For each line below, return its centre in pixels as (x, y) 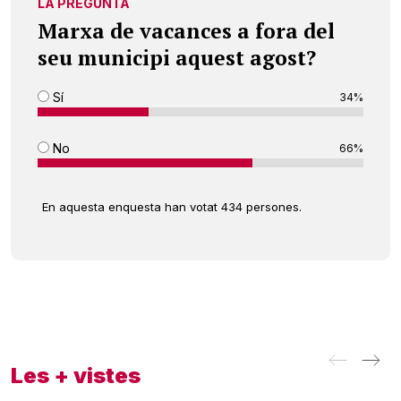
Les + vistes (76, 375)
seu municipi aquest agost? (177, 57)
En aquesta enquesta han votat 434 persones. (172, 206)
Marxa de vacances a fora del (186, 30)
